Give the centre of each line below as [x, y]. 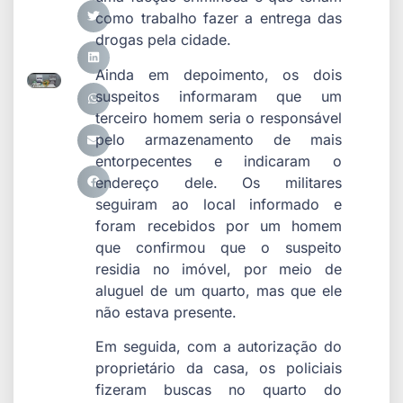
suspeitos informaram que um [219, 96]
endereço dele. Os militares [219, 182]
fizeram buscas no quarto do [219, 390]
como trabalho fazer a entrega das [219, 18]
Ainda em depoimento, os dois [219, 74]
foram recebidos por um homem [219, 225]
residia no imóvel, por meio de [219, 269]
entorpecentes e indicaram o [219, 161]
